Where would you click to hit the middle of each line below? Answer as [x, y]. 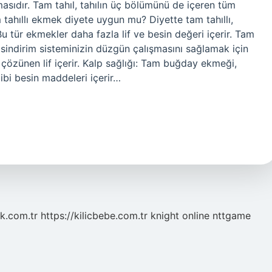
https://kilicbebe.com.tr [94, 216]
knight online [180, 216]
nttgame [232, 216]
